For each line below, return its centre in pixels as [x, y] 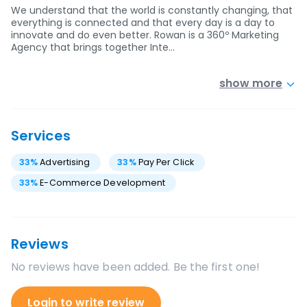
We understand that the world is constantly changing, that [152, 10]
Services [41, 136]
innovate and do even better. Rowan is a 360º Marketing [145, 35]
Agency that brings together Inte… [93, 47]
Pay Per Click [166, 162]
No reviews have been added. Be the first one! [136, 267]
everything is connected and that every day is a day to [143, 23]
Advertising [65, 162]
